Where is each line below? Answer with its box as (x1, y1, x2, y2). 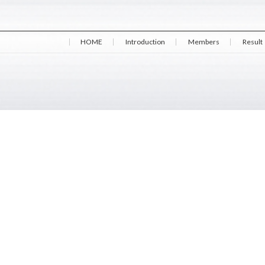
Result (243, 37, 263, 46)
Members (188, 37, 219, 46)
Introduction (125, 37, 165, 46)
